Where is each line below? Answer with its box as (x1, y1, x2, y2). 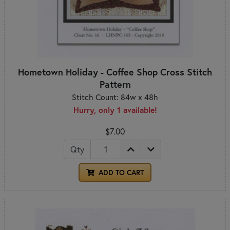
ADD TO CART (97, 167, 144, 177)
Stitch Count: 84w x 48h (72, 91, 158, 102)
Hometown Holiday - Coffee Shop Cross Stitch (18, 65, 212, 78)
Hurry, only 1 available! (73, 104, 157, 115)
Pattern (99, 78, 131, 90)
